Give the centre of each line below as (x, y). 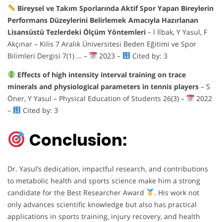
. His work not (176, 193)
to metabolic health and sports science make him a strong (104, 181)
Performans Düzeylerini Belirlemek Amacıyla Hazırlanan (103, 20)
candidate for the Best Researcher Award (77, 193)
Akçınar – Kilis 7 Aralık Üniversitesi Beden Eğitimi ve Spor (102, 44)
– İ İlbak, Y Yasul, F (176, 32)
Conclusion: (78, 140)
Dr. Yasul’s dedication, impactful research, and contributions (108, 169)
